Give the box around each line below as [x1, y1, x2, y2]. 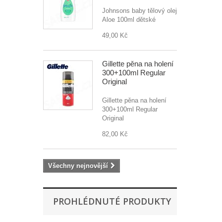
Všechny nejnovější [48, 162, 108, 169]
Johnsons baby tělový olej [102, 7, 177, 14]
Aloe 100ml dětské [102, 16, 156, 23]
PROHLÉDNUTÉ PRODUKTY [53, 195, 171, 207]
